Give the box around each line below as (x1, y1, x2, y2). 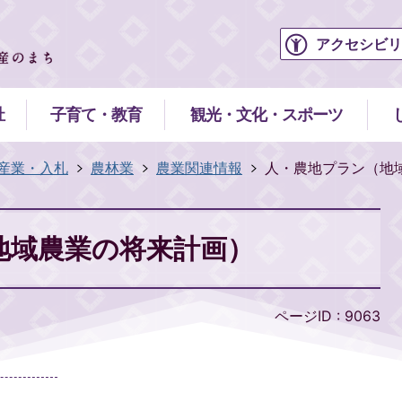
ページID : (275, 307, 345, 325)
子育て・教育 (50, 105, 142, 124)
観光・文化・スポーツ (190, 105, 343, 124)
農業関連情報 (156, 159, 242, 177)
